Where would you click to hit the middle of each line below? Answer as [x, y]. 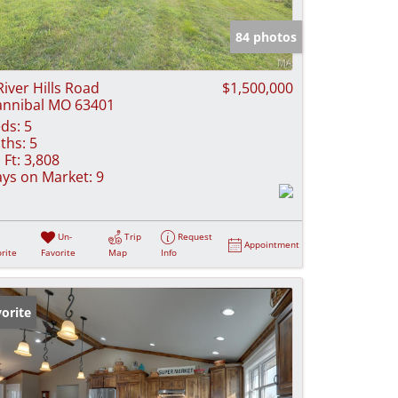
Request [195, 236]
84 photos [266, 37]
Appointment [272, 244]
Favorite [59, 253]
